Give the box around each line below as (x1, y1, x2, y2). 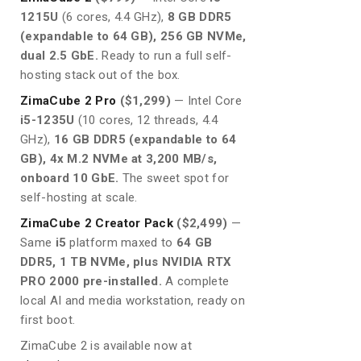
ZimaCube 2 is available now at (20, 338, 193, 353)
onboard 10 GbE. (20, 170, 119, 185)
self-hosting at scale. (20, 189, 138, 205)
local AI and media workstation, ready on (20, 293, 246, 308)
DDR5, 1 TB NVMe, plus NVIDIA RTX (20, 254, 232, 269)
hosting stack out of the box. (20, 67, 180, 82)
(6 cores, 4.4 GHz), (58, 9, 168, 24)
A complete (161, 273, 230, 288)
